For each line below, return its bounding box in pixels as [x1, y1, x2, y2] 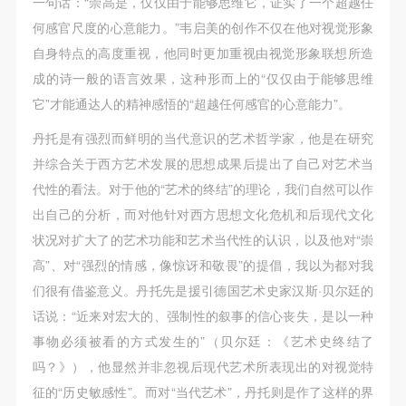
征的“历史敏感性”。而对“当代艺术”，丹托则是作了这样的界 [32, 382, 374, 401]
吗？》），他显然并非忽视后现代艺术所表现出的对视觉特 [32, 356, 374, 375]
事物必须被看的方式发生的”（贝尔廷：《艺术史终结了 [32, 331, 374, 350]
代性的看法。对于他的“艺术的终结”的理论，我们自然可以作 [32, 179, 374, 198]
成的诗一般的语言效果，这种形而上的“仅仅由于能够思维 [32, 68, 374, 87]
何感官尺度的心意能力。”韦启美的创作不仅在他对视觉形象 [32, 17, 374, 36]
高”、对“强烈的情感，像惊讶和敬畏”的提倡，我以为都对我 [32, 255, 374, 274]
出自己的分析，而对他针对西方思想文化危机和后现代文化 [32, 204, 374, 223]
